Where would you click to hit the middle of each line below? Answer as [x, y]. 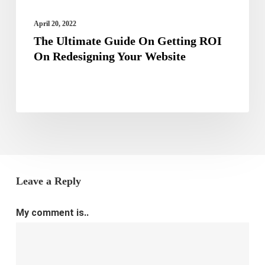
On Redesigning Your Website [109, 56]
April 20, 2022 [55, 24]
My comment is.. [52, 213]
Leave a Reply [48, 181]
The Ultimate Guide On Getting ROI [127, 41]
